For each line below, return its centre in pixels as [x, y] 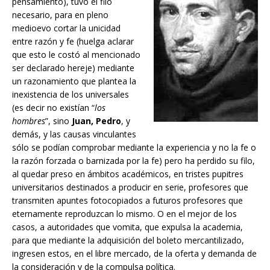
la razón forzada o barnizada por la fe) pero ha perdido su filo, [133, 160]
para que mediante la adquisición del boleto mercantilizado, [128, 240]
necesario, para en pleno [60, 14]
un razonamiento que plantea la [74, 81]
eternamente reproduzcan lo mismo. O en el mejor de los [124, 213]
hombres [29, 121]
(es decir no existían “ [53, 107]
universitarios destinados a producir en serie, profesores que [130, 187]
